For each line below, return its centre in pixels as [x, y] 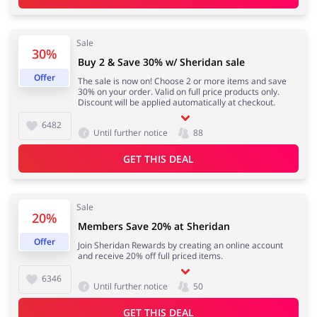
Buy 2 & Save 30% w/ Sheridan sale [161, 62]
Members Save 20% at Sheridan [154, 226]
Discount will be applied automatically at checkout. [177, 103]
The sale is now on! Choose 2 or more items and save [182, 81]
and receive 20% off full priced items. [150, 256]
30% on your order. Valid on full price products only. [179, 92]
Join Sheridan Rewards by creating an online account [180, 246]
